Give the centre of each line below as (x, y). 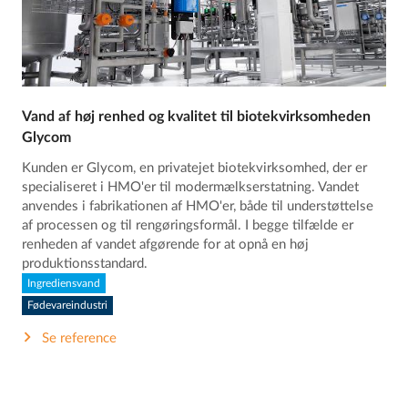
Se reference (80, 338)
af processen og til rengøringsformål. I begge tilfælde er (188, 226)
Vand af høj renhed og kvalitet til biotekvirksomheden (197, 117)
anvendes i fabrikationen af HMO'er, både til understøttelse (198, 207)
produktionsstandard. (85, 264)
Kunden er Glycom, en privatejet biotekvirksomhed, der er (195, 168)
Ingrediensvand (64, 283)
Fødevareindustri (68, 306)
